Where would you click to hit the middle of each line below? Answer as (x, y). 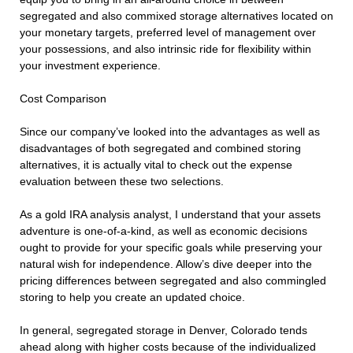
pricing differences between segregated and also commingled (173, 281)
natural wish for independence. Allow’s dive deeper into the (166, 264)
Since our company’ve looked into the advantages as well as (170, 132)
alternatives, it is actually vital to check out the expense (156, 165)
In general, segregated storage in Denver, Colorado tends (163, 331)
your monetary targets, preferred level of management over (168, 33)
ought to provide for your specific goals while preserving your (171, 248)
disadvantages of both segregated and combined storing (160, 149)
